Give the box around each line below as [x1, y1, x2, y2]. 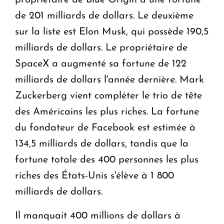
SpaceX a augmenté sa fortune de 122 [15, 58, 186, 69]
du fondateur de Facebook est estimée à [15, 122, 195, 133]
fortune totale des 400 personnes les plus [15, 154, 198, 165]
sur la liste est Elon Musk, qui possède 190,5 [15, 26, 208, 37]
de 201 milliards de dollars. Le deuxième [15, 10, 193, 21]
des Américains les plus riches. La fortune [15, 106, 199, 117]
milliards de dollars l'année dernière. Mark [15, 74, 204, 85]
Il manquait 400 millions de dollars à [15, 210, 180, 221]
